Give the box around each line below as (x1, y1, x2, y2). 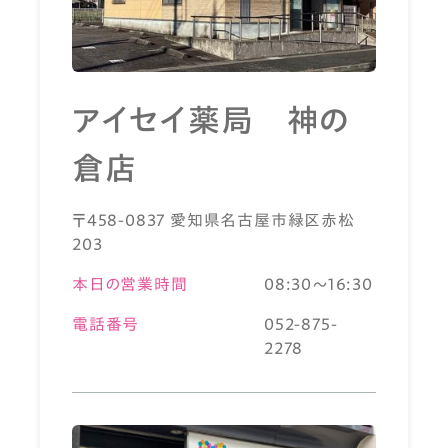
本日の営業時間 (72, 275, 188, 292)
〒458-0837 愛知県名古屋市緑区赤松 (72, 211, 355, 228)
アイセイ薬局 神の (72, 103, 352, 136)
